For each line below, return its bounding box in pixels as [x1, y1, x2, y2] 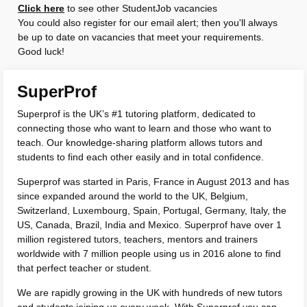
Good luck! [18, 46, 64, 57]
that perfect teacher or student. [17, 262, 151, 273]
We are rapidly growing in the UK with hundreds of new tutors [17, 287, 282, 298]
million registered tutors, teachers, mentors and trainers [17, 234, 258, 245]
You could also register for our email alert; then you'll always [18, 17, 278, 28]
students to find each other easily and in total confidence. [17, 151, 264, 162]
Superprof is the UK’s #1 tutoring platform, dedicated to [17, 108, 256, 119]
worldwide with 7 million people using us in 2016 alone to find [17, 248, 281, 259]
